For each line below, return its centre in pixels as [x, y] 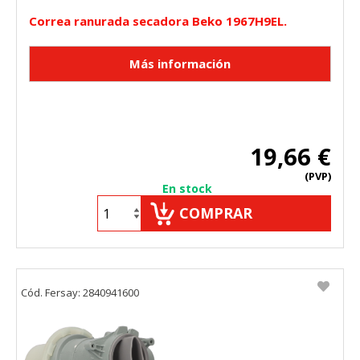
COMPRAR [216, 213]
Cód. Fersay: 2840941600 [80, 293]
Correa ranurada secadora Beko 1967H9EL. [158, 21]
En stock [187, 189]
